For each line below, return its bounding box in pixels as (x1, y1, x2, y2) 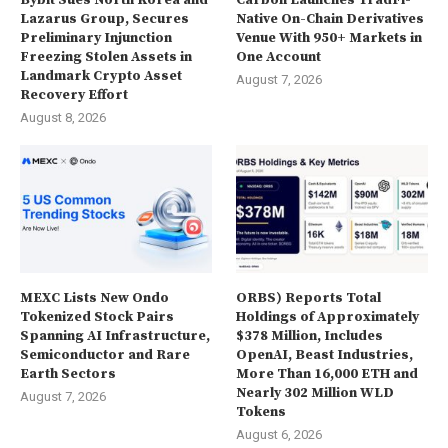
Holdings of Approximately (236, 307, 420, 326)
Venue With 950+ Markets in (236, 29, 423, 48)
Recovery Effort (20, 86, 128, 105)
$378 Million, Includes (236, 326, 384, 345)
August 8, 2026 (20, 110, 106, 126)
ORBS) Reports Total (236, 288, 382, 307)
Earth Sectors (20, 364, 116, 383)
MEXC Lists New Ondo (20, 288, 169, 307)
